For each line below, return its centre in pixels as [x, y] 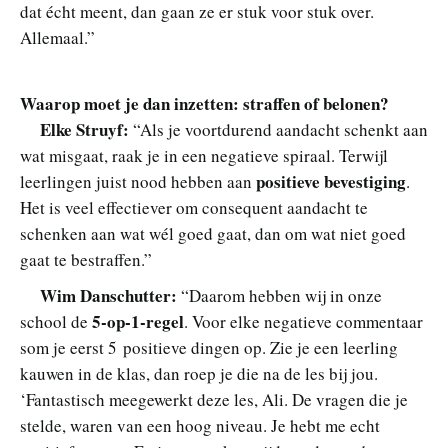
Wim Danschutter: [108, 295]
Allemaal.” [57, 37]
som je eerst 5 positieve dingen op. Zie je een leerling [209, 347]
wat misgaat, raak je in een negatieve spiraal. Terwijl [204, 155]
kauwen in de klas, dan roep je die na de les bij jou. [199, 373]
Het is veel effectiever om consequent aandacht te [194, 207]
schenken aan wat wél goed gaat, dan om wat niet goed [213, 233]
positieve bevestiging [331, 181]
